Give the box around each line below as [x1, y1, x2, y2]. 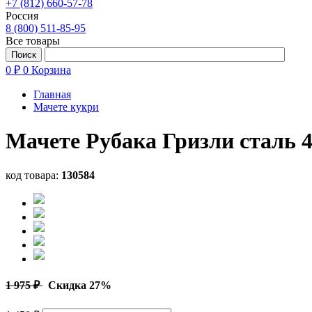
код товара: [6, 169, 61, 181]
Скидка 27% [42, 279, 111, 292]
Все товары [6, 35, 60, 47]
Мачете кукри [33, 101, 99, 113]
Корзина [31, 64, 71, 76]
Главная [33, 88, 71, 100]
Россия [6, 10, 38, 22]
